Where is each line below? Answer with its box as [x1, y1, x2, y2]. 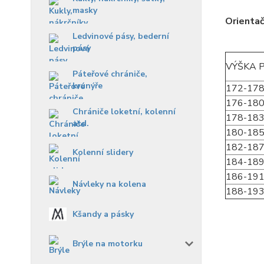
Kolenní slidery [72, 147, 133, 159]
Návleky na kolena [72, 179, 146, 190]
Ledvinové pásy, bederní [72, 31, 169, 42]
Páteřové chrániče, [72, 68, 147, 80]
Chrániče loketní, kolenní [72, 106, 176, 118]
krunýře [72, 80, 103, 92]
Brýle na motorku [72, 237, 143, 249]
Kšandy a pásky [72, 208, 134, 220]
